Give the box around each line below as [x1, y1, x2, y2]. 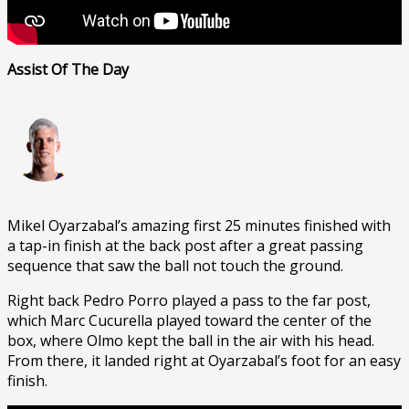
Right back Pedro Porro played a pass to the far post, [7, 289, 371, 310]
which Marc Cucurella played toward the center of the [7, 309, 372, 330]
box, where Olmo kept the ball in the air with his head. [7, 330, 374, 351]
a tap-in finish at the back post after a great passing [7, 235, 363, 256]
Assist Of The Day [7, 58, 129, 79]
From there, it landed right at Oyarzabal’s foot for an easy [7, 350, 401, 371]
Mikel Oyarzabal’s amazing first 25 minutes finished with [7, 215, 391, 236]
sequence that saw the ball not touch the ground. [7, 255, 343, 276]
